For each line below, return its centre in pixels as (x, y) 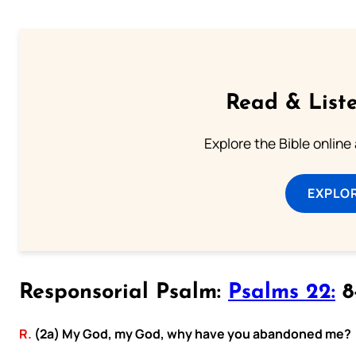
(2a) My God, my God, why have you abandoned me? (192, 334)
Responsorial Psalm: (124, 293)
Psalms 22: (282, 293)
